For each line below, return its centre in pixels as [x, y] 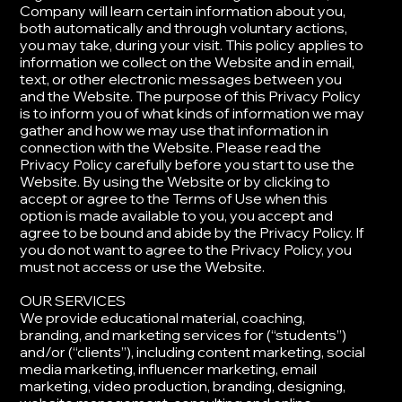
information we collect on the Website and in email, [188, 62]
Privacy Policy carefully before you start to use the [188, 165]
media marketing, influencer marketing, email [169, 369]
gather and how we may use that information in [175, 131]
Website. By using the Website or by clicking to [175, 182]
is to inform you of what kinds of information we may [192, 114]
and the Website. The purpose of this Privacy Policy [191, 96]
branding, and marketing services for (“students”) [184, 335]
